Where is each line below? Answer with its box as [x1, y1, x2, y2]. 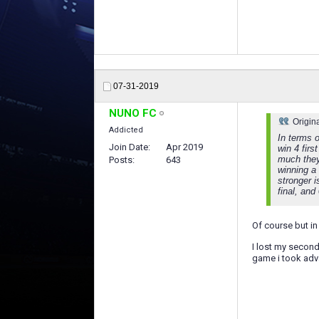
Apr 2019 [166, 142, 203, 152]
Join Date [109, 142, 148, 152]
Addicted [109, 125, 143, 135]
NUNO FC [109, 107, 157, 120]
